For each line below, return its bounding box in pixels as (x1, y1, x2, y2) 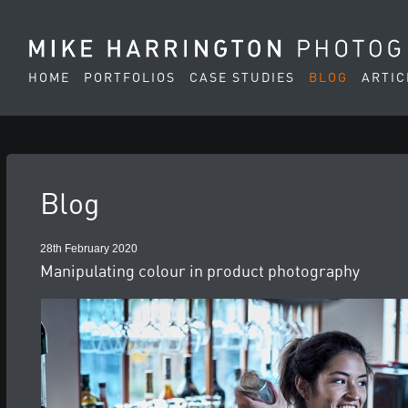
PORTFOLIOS (84, 71, 177, 85)
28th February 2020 (40, 242, 138, 255)
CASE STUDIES (189, 71, 296, 85)
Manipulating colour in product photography (40, 264, 361, 280)
